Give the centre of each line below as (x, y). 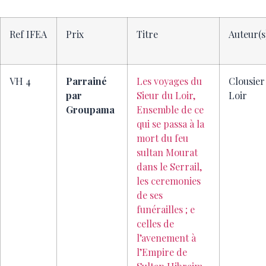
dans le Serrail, (170, 167)
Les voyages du (169, 81)
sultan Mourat (167, 152)
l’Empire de (162, 252)
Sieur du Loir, (166, 95)
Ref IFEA (28, 34)
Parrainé (86, 81)
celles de (155, 224)
